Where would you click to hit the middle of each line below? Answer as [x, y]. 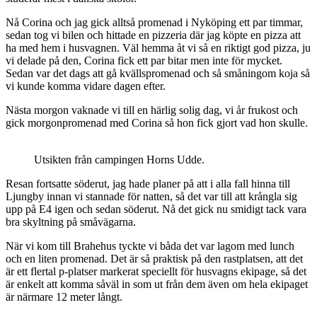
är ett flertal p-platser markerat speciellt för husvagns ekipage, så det [156, 271]
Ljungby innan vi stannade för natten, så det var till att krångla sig [151, 196]
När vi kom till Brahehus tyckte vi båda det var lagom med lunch [150, 246]
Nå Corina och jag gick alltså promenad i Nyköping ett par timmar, [154, 22]
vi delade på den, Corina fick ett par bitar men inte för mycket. [144, 60]
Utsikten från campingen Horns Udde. [119, 159]
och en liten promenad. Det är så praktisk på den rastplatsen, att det [154, 258]
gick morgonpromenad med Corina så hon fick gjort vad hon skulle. [157, 122]
